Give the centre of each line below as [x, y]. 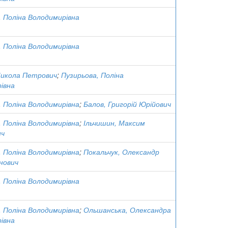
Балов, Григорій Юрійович [127, 104]
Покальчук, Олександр [121, 152]
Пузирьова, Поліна [92, 75]
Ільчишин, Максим [114, 123]
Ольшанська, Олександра [127, 210]
